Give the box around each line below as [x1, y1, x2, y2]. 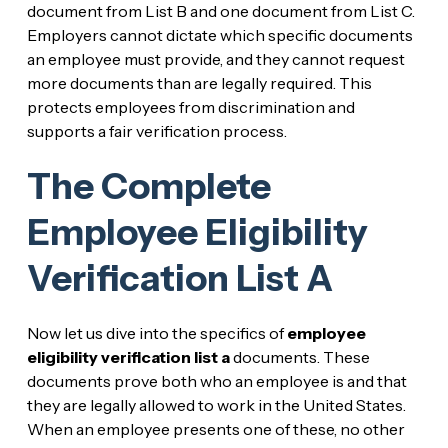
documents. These [229, 347, 370, 368]
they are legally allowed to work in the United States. [26, 395, 406, 416]
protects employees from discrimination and [26, 97, 355, 118]
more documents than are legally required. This [26, 73, 372, 94]
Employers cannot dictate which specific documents [26, 25, 413, 46]
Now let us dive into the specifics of [26, 323, 287, 344]
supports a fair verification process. [26, 121, 287, 142]
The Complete [26, 164, 271, 209]
